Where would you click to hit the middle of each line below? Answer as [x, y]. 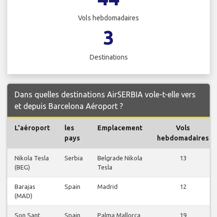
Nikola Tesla [32, 158]
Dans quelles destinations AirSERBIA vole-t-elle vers [105, 95]
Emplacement [120, 128]
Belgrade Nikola [120, 158]
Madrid [108, 187]
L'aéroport [32, 128]
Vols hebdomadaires [108, 18]
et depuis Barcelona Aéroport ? [69, 106]
